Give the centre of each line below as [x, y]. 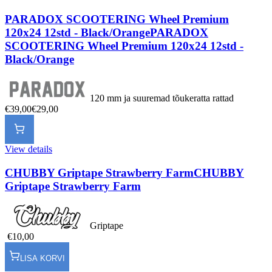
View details [29, 149]
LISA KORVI [42, 259]
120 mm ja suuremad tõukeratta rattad [162, 98]
